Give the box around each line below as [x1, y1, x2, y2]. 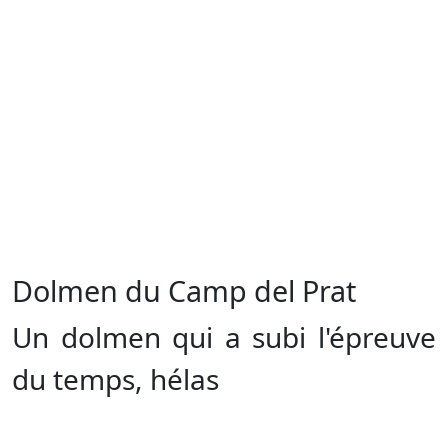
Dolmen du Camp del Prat [12, 271, 356, 310]
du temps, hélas [12, 360, 219, 398]
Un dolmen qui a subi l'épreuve [12, 318, 436, 356]
